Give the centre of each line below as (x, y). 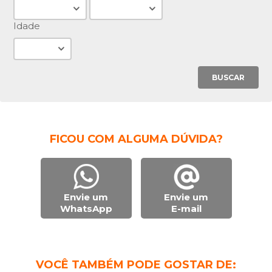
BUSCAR (228, 77)
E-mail (186, 209)
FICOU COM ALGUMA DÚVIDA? (136, 139)
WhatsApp (86, 209)
